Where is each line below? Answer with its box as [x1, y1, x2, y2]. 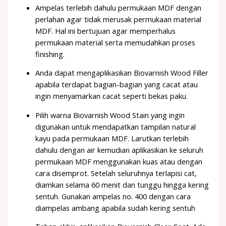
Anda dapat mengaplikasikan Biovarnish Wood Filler [35, 68, 209, 78]
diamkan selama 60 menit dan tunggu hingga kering [35, 179, 209, 190]
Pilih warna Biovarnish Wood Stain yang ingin [35, 109, 185, 120]
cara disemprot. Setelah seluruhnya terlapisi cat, [35, 167, 197, 178]
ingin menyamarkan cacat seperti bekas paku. [35, 91, 188, 101]
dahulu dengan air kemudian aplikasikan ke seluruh [35, 144, 204, 155]
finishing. [35, 48, 65, 59]
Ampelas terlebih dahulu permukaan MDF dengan [35, 2, 202, 13]
